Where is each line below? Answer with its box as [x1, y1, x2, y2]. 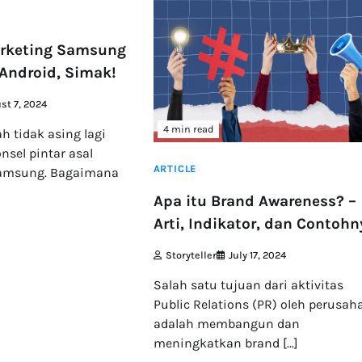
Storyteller [165, 249, 217, 262]
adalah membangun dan [153, 316, 300, 332]
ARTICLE [153, 162, 197, 175]
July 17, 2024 [228, 249, 286, 262]
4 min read [162, 122, 213, 135]
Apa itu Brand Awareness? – [153, 192, 356, 211]
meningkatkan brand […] [153, 335, 298, 351]
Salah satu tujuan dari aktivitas [153, 277, 343, 293]
